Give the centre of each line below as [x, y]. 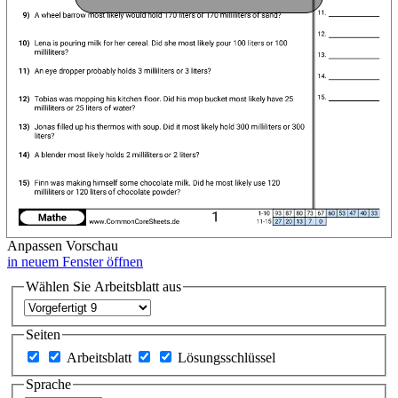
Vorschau [92, 245]
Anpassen [35, 245]
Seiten [43, 335]
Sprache [48, 384]
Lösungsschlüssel [226, 357]
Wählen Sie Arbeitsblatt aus [103, 286]
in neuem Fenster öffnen [75, 261]
